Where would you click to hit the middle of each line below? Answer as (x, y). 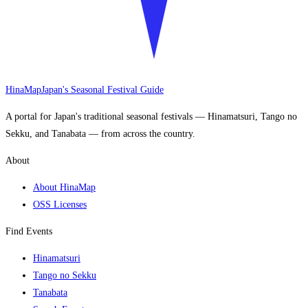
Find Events (29, 232)
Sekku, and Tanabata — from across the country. (100, 134)
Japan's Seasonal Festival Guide (102, 90)
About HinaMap (64, 188)
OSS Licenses (60, 205)
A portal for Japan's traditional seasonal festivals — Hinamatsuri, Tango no (151, 117)
